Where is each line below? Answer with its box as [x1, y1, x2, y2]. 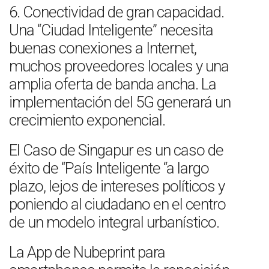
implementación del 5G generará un [9, 93, 231, 111]
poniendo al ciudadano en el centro [9, 195, 226, 213]
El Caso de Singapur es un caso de [9, 141, 223, 159]
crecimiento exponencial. [9, 111, 165, 129]
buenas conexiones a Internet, [9, 39, 196, 57]
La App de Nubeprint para [9, 243, 165, 261]
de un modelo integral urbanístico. [9, 213, 219, 231]
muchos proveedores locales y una [9, 57, 229, 75]
